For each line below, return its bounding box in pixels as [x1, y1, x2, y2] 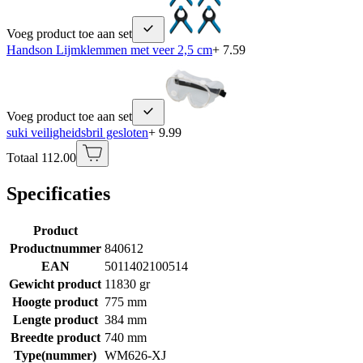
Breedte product [10, 330, 100, 344]
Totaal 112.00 [6, 150, 76, 164]
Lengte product [12, 312, 98, 327]
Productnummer [9, 241, 101, 255]
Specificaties [6, 182, 110, 204]
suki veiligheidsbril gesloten [6, 125, 148, 139]
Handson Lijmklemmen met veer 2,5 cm [6, 42, 212, 57]
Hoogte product [12, 294, 98, 309]
